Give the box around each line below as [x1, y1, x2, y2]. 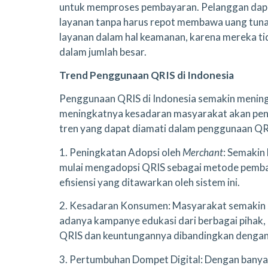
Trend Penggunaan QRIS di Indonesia [59, 69, 234, 81]
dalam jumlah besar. [59, 45, 147, 58]
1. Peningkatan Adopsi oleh [59, 145, 182, 159]
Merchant [182, 145, 223, 159]
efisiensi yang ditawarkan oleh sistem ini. [59, 175, 240, 188]
